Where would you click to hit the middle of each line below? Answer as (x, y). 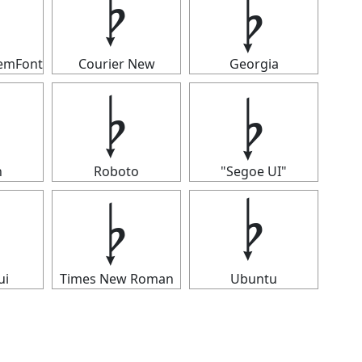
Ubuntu (254, 279)
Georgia (254, 64)
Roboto (116, 171)
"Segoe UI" (254, 171)
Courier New (116, 64)
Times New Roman (116, 279)
